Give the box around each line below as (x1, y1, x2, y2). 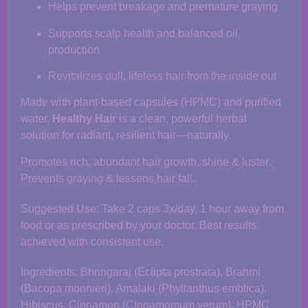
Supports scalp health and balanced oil (48, 27, 238, 39)
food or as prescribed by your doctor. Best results (21, 219, 256, 231)
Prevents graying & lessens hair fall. (21, 172, 195, 184)
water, (21, 113, 52, 125)
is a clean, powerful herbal (116, 113, 247, 125)
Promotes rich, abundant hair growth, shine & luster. (21, 155, 271, 168)
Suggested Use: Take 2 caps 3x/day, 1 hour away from (21, 202, 284, 214)
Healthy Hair (52, 113, 116, 125)
